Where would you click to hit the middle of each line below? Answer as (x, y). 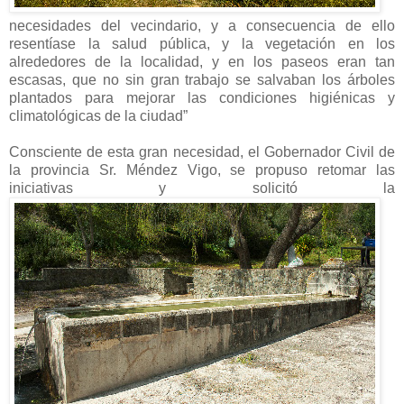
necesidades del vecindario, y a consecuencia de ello (202, 25)
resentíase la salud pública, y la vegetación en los (202, 43)
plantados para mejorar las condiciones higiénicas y (202, 97)
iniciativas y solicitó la (202, 188)
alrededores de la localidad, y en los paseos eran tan (202, 61)
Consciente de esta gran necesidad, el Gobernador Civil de (202, 151)
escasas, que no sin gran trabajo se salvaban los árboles (202, 79)
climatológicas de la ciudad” (98, 115)
